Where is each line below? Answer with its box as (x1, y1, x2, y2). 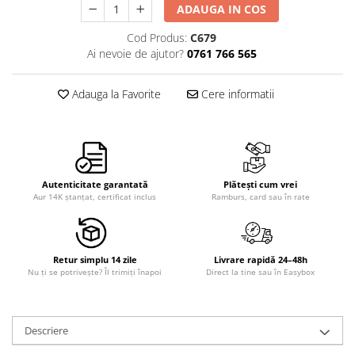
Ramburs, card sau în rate (211, 191, 310, 202)
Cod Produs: (127, 30, 187, 45)
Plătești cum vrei (223, 178, 297, 190)
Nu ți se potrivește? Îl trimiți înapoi (28, 266, 162, 277)
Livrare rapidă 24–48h (213, 254, 307, 265)
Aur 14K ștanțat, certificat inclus (33, 191, 156, 202)
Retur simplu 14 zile (52, 254, 137, 265)
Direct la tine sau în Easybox (206, 266, 315, 277)
